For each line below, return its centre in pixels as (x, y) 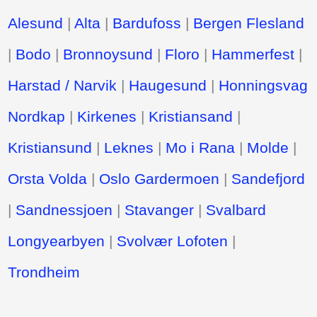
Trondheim (44, 272)
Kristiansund (50, 147)
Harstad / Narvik (63, 85)
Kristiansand (191, 116)
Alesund (36, 23)
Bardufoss (147, 23)
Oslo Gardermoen (160, 178)
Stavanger (160, 209)
